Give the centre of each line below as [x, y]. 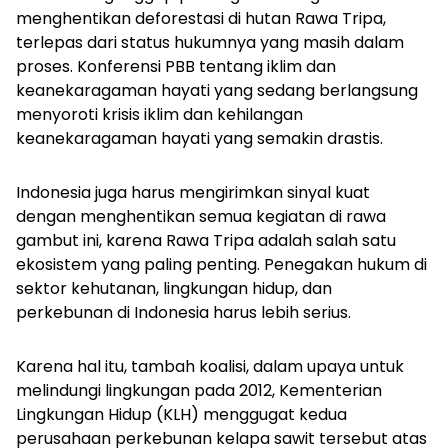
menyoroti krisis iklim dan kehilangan [159, 114]
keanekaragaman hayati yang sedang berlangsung [217, 90]
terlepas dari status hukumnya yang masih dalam [210, 42]
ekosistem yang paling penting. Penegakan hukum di [221, 264]
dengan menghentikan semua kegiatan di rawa [201, 216]
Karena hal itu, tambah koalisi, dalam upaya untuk [210, 366]
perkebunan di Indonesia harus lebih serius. [183, 312]
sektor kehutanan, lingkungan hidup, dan [174, 288]
